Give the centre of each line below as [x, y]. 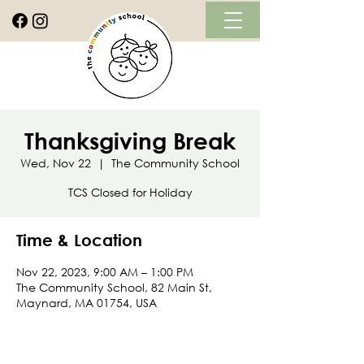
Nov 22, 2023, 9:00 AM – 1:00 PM [105, 272]
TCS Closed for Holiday [130, 192]
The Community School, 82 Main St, [114, 287]
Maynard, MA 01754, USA [87, 303]
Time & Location [79, 240]
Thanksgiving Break [130, 141]
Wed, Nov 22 [56, 163]
